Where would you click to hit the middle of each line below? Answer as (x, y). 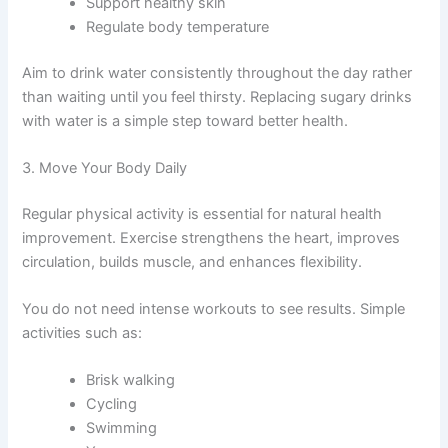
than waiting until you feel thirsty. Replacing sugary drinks (217, 96)
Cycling (112, 404)
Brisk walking (131, 380)
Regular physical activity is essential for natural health (202, 213)
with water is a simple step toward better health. (185, 120)
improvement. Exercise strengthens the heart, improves (211, 237)
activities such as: (82, 333)
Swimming (122, 428)
